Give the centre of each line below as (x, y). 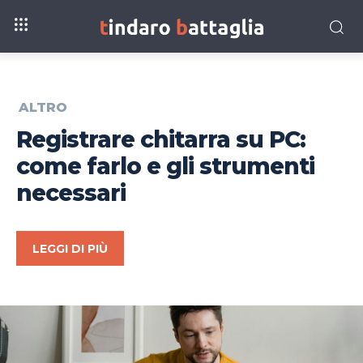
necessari (71, 193)
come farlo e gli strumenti (165, 167)
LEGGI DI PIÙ (70, 249)
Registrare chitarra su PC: (161, 140)
